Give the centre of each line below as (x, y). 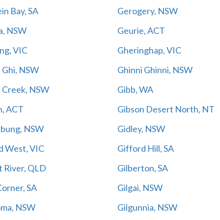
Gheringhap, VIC (149, 50)
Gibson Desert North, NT (166, 109)
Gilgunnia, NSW (147, 207)
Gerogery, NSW (148, 11)
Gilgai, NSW (140, 187)
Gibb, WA (135, 89)
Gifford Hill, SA (146, 148)
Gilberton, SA (143, 168)
